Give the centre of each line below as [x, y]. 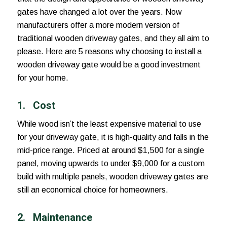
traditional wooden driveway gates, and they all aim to [113, 38]
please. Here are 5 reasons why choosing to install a [109, 51]
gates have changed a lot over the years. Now [99, 12]
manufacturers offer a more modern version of [98, 25]
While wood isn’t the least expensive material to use [109, 124]
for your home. [43, 78]
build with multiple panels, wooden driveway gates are [112, 177]
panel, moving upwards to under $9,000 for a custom [111, 164]
